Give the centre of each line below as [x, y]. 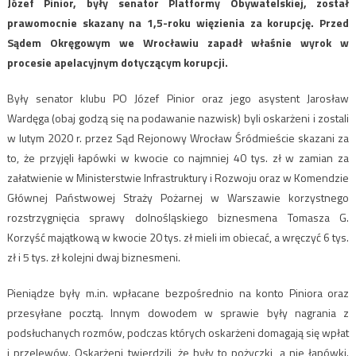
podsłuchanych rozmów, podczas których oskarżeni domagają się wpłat [178, 333]
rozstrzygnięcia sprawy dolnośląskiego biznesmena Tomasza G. [178, 218]
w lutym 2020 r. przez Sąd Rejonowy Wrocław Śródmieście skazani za [178, 138]
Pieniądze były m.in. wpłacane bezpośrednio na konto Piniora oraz [178, 293]
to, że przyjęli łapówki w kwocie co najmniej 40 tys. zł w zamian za [178, 158]
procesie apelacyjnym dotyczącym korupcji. [117, 63]
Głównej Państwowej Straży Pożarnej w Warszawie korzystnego [178, 198]
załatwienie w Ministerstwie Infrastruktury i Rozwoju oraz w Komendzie [178, 178]
